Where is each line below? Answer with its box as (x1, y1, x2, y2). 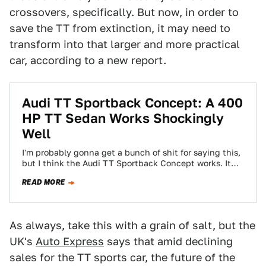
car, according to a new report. (9, 54, 166, 66)
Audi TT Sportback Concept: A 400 (22, 95, 243, 110)
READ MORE (22, 177, 65, 188)
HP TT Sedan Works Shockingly (22, 110, 224, 126)
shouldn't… (22, 169, 67, 179)
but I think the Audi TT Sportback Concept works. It (22, 159, 231, 168)
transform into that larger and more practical (9, 38, 240, 50)
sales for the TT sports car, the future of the (9, 251, 235, 264)
